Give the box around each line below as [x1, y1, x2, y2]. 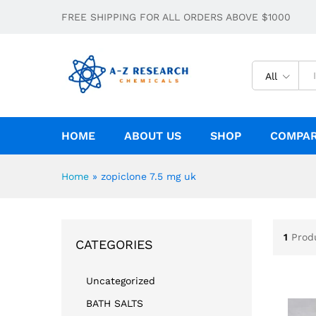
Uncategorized [86, 274, 155, 286]
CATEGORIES [75, 236, 153, 252]
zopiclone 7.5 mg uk [101, 170, 196, 182]
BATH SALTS [86, 297, 143, 309]
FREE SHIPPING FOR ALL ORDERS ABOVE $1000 [61, 11, 291, 23]
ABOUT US [124, 128, 181, 142]
